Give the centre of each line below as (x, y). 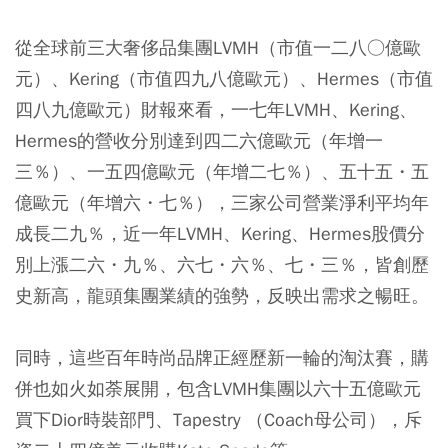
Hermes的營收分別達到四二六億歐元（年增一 (199, 140)
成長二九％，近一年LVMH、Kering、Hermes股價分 (220, 233)
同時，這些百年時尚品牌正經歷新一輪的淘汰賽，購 (222, 357)
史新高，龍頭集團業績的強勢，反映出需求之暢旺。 (222, 295)
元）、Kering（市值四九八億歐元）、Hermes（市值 (224, 78)
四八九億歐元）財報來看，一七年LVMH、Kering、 (216, 109)
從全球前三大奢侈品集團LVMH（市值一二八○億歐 (218, 47)
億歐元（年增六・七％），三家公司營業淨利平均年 (222, 202)
